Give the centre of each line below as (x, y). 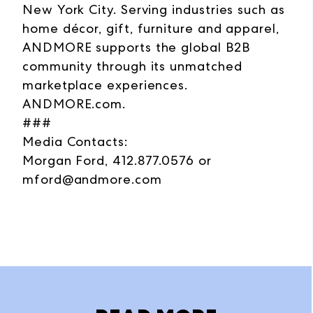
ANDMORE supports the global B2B (136, 48)
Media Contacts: (75, 142)
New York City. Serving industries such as (154, 10)
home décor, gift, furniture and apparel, (151, 29)
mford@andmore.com (92, 180)
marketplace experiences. (105, 85)
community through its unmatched (132, 66)
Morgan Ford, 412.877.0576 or (117, 161)
